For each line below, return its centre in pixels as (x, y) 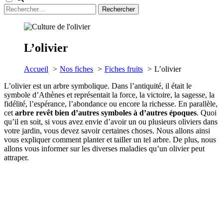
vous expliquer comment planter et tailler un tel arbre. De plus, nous (110, 139)
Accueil (36, 69)
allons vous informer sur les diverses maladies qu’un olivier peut (104, 148)
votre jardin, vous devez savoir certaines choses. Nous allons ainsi (107, 130)
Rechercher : (23, 8)
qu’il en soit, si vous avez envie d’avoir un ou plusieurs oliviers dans (111, 121)
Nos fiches (76, 69)
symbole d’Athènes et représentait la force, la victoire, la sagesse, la (109, 95)
